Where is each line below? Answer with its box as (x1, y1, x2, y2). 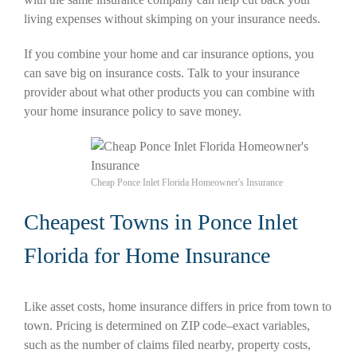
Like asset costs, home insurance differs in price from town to (24, 299, 331, 313)
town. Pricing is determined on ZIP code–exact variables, (24, 318, 310, 332)
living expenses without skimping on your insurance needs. (24, 11, 320, 25)
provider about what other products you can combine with (24, 84, 315, 99)
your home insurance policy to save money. (24, 104, 241, 118)
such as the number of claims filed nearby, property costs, (24, 337, 311, 351)
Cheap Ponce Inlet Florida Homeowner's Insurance (91, 176, 283, 188)
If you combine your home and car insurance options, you (24, 46, 314, 61)
